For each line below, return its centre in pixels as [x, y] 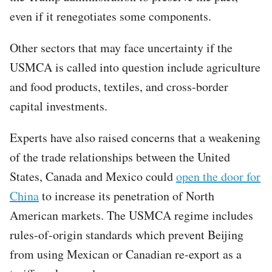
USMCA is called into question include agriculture [135, 67]
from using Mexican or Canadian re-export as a [126, 254]
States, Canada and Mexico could [93, 176]
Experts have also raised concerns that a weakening [135, 137]
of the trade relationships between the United [120, 157]
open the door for [218, 176]
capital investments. [61, 106]
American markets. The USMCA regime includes [131, 215]
